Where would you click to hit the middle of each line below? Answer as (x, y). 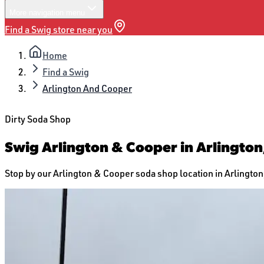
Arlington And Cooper (87, 88)
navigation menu (56, 13)
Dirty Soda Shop (38, 119)
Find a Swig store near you (59, 29)
